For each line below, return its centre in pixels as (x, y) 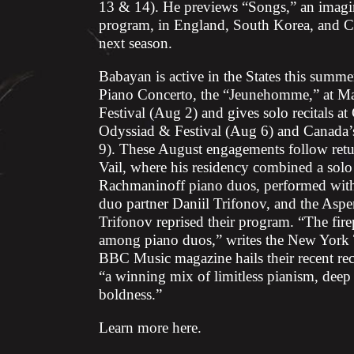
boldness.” (130, 294)
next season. (136, 43)
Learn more (136, 328)
